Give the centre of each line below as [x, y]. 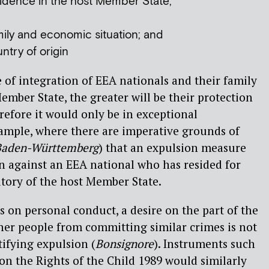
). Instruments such [204, 243]
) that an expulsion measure [172, 148]
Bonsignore [125, 243]
